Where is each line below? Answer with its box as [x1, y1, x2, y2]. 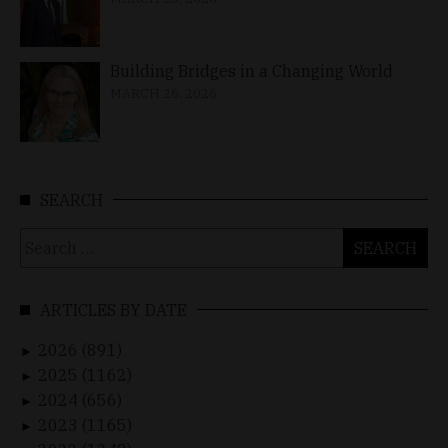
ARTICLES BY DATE [40, 299, 187, 320]
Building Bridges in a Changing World [110, 60, 393, 81]
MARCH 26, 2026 [110, 84, 217, 102]
